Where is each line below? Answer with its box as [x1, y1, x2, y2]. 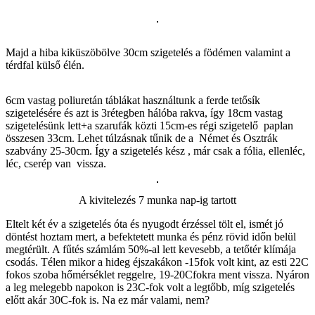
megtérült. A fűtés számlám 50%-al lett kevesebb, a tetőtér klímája [6, 243, 296, 255]
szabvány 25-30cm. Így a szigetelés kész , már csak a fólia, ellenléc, [6, 144, 305, 157]
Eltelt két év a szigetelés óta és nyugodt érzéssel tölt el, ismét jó [6, 217, 283, 230]
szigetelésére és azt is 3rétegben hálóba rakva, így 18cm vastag [6, 106, 283, 119]
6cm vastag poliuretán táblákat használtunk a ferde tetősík [6, 94, 260, 106]
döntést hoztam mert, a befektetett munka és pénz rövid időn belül [6, 230, 296, 243]
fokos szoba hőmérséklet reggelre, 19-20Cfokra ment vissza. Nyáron [6, 268, 309, 281]
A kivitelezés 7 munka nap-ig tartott [79, 193, 236, 206]
